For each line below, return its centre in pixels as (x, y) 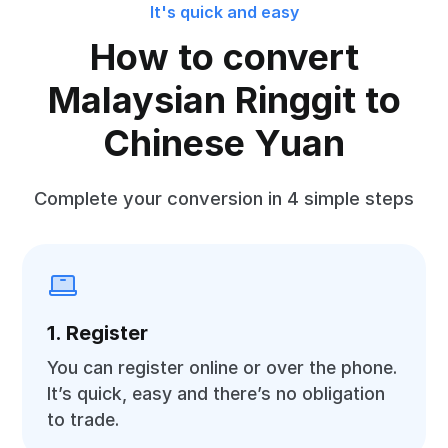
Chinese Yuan (224, 143)
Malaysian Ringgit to (224, 100)
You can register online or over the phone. (222, 367)
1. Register (98, 333)
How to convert (224, 57)
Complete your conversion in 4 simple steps (224, 198)
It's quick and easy (224, 12)
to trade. (83, 419)
